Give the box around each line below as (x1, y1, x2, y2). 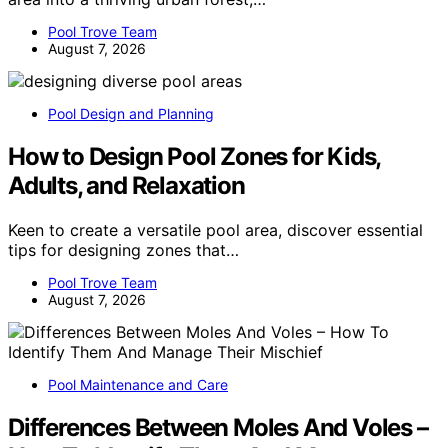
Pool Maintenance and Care (48, 375, 228, 393)
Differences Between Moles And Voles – (8, 412, 428, 442)
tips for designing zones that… (8, 239, 239, 260)
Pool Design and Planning (48, 105, 214, 123)
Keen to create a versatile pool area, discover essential (8, 219, 423, 240)
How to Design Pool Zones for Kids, (8, 142, 381, 171)
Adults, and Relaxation (8, 171, 245, 200)
